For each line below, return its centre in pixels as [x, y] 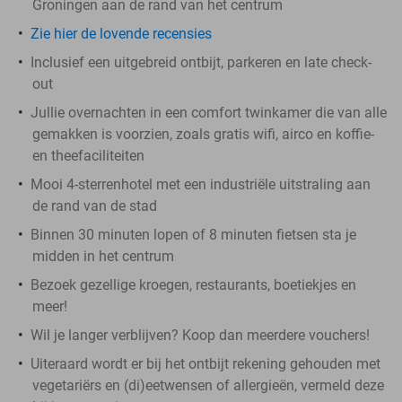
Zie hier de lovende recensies [121, 33]
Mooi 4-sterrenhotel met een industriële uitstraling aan [201, 184]
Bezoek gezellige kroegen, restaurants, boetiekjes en [193, 284]
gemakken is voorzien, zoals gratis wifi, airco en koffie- [203, 134]
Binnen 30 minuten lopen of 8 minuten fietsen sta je [193, 234]
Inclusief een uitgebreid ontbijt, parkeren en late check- [201, 62]
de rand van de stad [95, 205]
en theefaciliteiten [88, 155]
